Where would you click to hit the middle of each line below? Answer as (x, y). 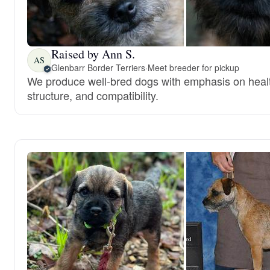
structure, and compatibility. (93, 95)
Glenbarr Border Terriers (98, 67)
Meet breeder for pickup (193, 67)
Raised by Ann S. (93, 54)
